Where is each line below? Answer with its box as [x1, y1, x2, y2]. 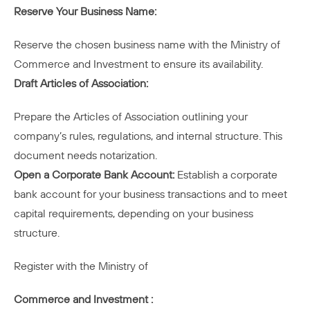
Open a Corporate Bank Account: [14, 167, 174, 182]
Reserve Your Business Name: [14, 4, 156, 19]
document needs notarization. [14, 148, 157, 163]
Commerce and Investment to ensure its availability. [14, 57, 263, 71]
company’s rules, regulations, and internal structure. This [14, 129, 282, 143]
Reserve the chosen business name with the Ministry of [14, 37, 280, 52]
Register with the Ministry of [14, 259, 148, 273]
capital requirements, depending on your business [14, 206, 253, 221]
